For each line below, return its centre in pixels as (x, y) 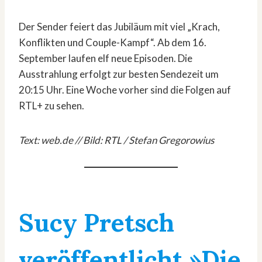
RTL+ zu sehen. (51, 106)
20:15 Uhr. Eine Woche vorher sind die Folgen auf (125, 90)
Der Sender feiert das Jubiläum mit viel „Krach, (119, 27)
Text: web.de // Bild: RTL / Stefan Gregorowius (116, 140)
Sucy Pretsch (96, 223)
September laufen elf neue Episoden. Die (106, 58)
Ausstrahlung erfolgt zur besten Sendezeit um (119, 74)
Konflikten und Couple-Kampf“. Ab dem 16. (113, 43)
